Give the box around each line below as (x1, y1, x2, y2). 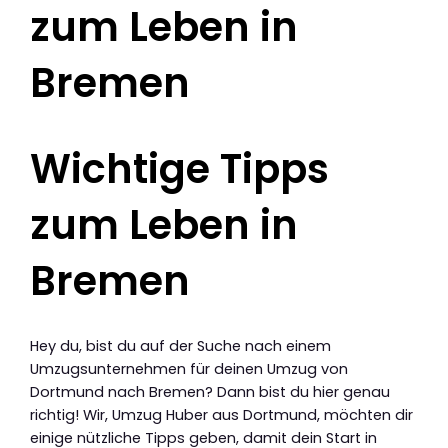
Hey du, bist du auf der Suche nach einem (30, 335, 331, 356)
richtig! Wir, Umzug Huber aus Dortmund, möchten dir (30, 404, 413, 425)
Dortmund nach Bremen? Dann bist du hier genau (30, 381, 390, 402)
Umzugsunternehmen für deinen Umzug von (30, 358, 348, 379)
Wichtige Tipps (30, 141, 329, 198)
